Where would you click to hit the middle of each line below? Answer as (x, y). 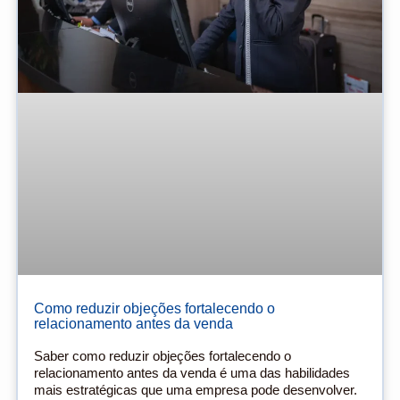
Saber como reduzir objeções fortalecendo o (162, 356)
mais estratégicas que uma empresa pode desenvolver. (196, 390)
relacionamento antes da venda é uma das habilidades (192, 373)
